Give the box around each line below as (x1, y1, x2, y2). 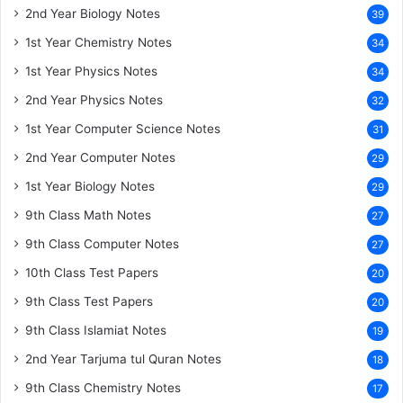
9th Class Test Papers (25, 293, 153, 309)
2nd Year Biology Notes (25, 5, 160, 21)
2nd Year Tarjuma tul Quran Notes (25, 351, 221, 366)
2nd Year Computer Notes (25, 149, 175, 165)
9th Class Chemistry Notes (25, 380, 181, 395)
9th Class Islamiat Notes (25, 322, 166, 337)
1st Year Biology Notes (25, 178, 155, 193)
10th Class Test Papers (25, 264, 158, 280)
